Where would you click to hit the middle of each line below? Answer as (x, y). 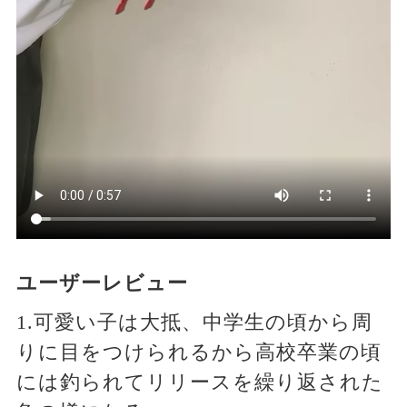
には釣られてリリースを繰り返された (199, 382)
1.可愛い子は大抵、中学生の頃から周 (194, 323)
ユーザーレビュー (102, 283)
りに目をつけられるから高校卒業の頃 (199, 352)
